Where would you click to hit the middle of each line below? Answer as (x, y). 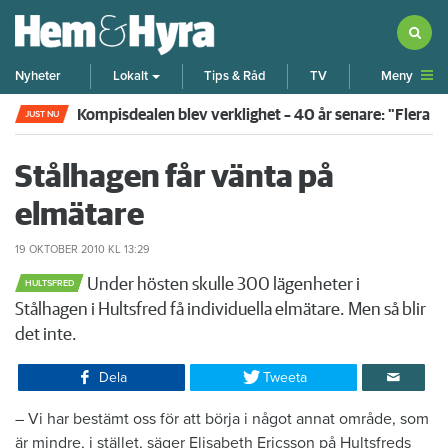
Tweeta (285, 377)
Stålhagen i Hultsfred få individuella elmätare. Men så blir (220, 309)
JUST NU (42, 114)
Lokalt (131, 76)
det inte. (46, 334)
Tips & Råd (234, 76)
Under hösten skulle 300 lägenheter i (222, 284)
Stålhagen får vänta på (174, 177)
